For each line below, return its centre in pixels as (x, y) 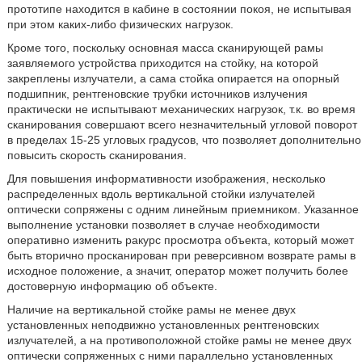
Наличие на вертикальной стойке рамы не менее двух (151, 309)
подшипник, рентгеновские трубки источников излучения (157, 94)
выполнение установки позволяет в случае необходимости (163, 225)
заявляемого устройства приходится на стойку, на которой (162, 63)
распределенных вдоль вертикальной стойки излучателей (161, 194)
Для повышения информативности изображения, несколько (166, 179)
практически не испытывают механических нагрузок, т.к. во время (181, 109)
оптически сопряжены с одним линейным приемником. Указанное (183, 209)
